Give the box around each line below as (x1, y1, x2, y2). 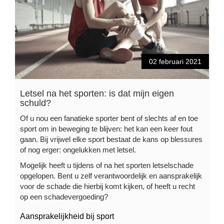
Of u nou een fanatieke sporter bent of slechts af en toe (20, 113, 198, 122)
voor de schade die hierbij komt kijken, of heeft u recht (20, 181, 195, 190)
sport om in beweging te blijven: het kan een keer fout (20, 124, 192, 133)
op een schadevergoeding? (20, 192, 108, 201)
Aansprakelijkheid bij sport (20, 211, 114, 220)
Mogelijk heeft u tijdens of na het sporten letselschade (20, 160, 193, 169)
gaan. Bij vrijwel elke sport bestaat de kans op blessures (20, 134, 202, 143)
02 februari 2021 (149, 57, 201, 65)
